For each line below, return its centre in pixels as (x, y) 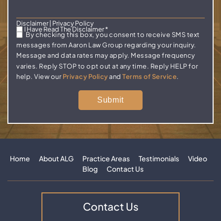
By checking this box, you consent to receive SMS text (113, 35)
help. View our (39, 77)
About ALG (56, 158)
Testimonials (159, 158)
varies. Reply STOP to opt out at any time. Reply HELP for (107, 66)
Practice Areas (106, 158)
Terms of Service (149, 77)
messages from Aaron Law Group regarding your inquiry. (106, 45)
